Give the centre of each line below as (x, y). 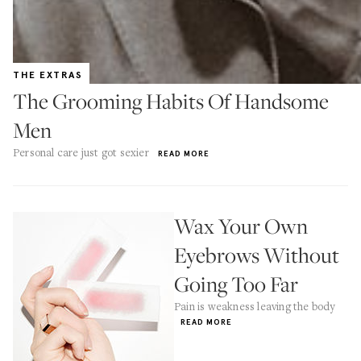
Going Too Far (236, 284)
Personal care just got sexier (81, 152)
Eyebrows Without (257, 255)
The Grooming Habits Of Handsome (171, 101)
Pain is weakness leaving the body (255, 306)
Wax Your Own (241, 226)
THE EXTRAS (48, 75)
